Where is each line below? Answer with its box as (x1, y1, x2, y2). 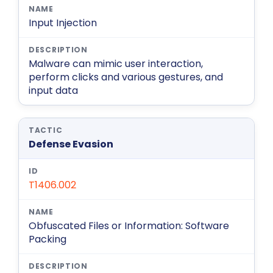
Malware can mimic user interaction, (29, 57, 203, 71)
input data (29, 83, 78, 98)
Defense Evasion (29, 137, 113, 152)
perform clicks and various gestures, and (29, 70, 223, 85)
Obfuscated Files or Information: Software (29, 219, 229, 233)
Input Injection (29, 16, 97, 30)
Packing (29, 232, 66, 247)
